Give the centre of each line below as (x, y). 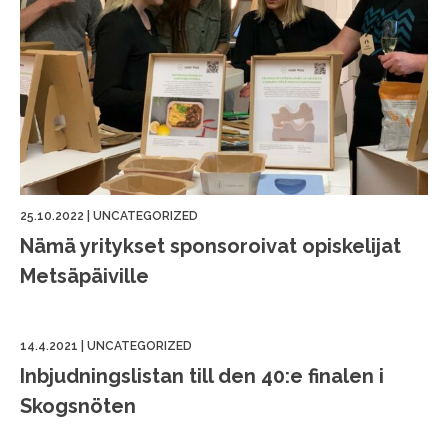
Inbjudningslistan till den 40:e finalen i (202, 375)
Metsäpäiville (84, 275)
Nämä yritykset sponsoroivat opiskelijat (210, 245)
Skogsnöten (78, 405)
